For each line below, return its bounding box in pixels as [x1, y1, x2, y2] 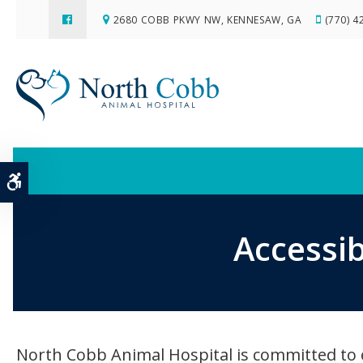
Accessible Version [21, 173, 125, 189]
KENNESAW [227, 12, 281, 27]
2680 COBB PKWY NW [113, 12, 221, 27]
